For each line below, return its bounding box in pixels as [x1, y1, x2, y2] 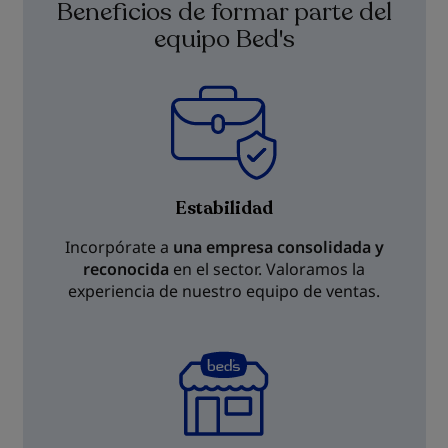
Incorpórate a [64, 236, 173, 258]
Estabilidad [175, 196, 273, 220]
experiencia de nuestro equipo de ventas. [68, 280, 380, 302]
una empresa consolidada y [172, 236, 384, 258]
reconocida [83, 258, 169, 280]
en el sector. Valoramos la [169, 258, 365, 280]
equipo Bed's [153, 22, 295, 56]
